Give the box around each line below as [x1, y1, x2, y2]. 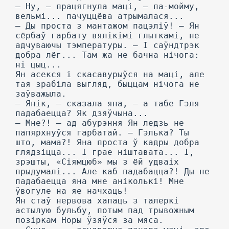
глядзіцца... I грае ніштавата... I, [15, 147, 194, 157]
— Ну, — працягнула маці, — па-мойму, [15, 2, 199, 11]
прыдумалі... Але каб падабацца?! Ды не [15, 167, 210, 176]
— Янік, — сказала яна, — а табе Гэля [15, 99, 199, 108]
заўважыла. [15, 89, 66, 99]
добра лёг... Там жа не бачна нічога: [15, 50, 199, 60]
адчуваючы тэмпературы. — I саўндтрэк [15, 40, 199, 50]
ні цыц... [15, 60, 61, 70]
